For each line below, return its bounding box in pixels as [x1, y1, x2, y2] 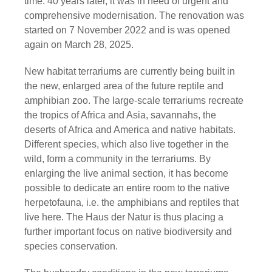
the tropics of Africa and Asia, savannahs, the [24, 110, 216, 121]
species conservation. [24, 241, 118, 252]
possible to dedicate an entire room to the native [24, 183, 229, 194]
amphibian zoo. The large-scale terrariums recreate [24, 95, 243, 106]
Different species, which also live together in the [24, 139, 229, 150]
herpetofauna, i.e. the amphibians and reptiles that [24, 197, 239, 208]
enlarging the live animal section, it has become [24, 168, 228, 179]
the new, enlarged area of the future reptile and [24, 81, 223, 92]
